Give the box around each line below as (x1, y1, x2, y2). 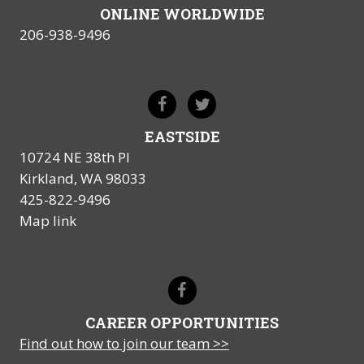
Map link (19, 211, 76, 231)
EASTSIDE (144, 127, 220, 147)
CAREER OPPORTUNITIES (85, 313, 279, 333)
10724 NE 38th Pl (19, 148, 130, 167)
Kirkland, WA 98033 (19, 169, 146, 188)
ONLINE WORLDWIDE (99, 4, 265, 24)
